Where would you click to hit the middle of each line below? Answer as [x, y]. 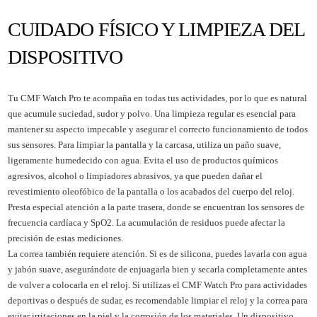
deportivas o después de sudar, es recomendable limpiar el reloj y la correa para [157, 300]
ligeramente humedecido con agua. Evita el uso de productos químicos [143, 160]
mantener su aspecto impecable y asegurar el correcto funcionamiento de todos [157, 129]
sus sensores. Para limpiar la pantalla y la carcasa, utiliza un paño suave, [144, 144]
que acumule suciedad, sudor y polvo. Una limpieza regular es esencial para [151, 113]
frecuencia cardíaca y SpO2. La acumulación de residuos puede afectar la [146, 222]
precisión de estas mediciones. [65, 238]
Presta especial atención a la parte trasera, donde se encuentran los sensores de [156, 207]
